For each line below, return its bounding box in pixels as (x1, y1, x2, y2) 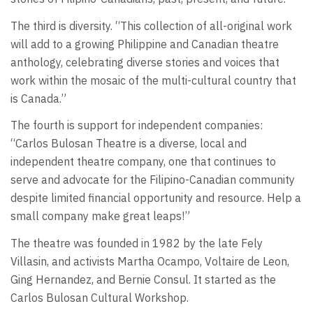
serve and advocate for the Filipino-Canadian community (10, 173, 295, 187)
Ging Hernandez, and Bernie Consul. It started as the (10, 272, 276, 286)
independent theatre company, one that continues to (10, 154, 276, 169)
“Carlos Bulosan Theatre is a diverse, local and (10, 136, 247, 151)
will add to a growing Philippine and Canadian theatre (10, 36, 279, 51)
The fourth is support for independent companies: (10, 118, 263, 133)
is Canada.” (10, 91, 66, 105)
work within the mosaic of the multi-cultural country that (10, 73, 296, 87)
